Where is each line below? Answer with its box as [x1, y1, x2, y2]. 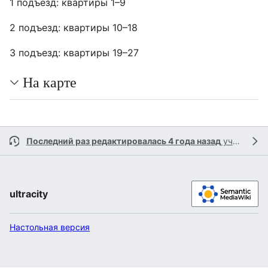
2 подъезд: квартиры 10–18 [10, 22, 138, 33]
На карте [23, 72, 77, 92]
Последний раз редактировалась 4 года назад [26, 136, 221, 146]
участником [220, 136, 233, 146]
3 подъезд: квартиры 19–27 [10, 47, 139, 59]
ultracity [10, 188, 48, 200]
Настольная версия [10, 222, 90, 232]
